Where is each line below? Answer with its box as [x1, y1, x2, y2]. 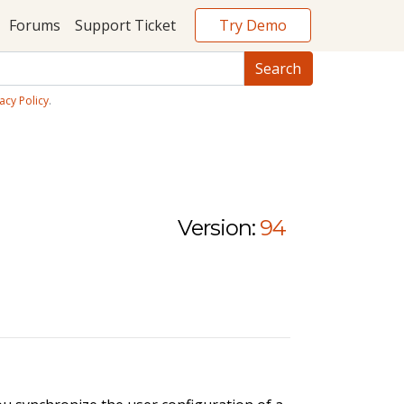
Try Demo [219, 14, 287, 35]
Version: [178, 214, 256, 241]
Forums [8, 15, 60, 36]
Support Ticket [74, 15, 176, 36]
